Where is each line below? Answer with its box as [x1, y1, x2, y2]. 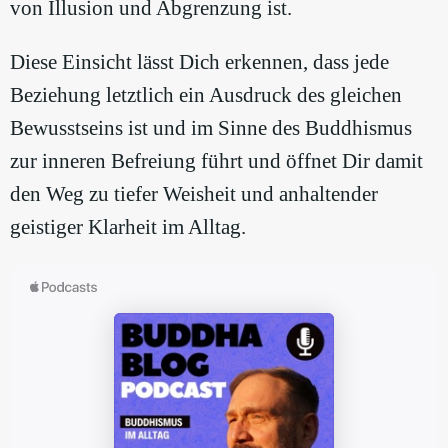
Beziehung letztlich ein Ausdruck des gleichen [10, 83, 402, 108]
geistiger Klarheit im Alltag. [10, 215, 246, 240]
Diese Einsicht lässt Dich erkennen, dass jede [10, 50, 389, 75]
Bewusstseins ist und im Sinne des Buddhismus [10, 116, 412, 141]
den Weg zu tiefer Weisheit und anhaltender [10, 182, 378, 207]
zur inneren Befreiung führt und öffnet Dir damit [10, 149, 423, 174]
